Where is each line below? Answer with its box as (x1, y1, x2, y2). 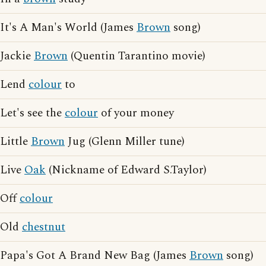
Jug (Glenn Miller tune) (65, 133, 185, 150)
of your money (98, 104, 174, 122)
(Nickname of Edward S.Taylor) (46, 161, 207, 179)
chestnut (22, 218, 65, 236)
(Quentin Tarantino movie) (68, 47, 205, 65)
